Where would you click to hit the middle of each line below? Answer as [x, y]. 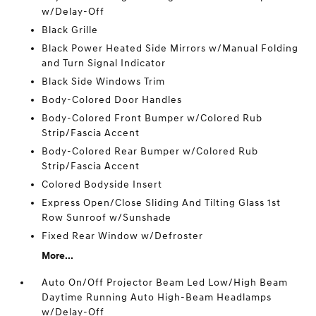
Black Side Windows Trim [104, 81]
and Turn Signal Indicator [104, 63]
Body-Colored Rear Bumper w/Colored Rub [150, 151]
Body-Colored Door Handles [112, 100]
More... [58, 256]
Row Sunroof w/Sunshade [107, 218]
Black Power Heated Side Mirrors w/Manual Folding [170, 48]
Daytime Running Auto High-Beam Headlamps [157, 297]
